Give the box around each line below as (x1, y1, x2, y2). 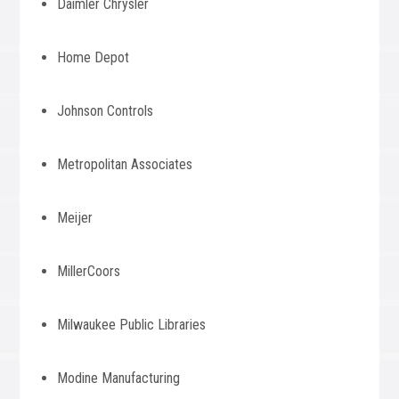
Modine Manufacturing (57, 370, 181, 387)
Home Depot (57, 49, 130, 66)
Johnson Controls (57, 102, 154, 119)
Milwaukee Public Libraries (57, 316, 207, 333)
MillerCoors (57, 263, 121, 280)
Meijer (57, 209, 94, 226)
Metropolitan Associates (57, 156, 193, 173)
